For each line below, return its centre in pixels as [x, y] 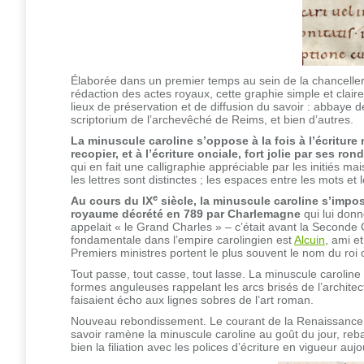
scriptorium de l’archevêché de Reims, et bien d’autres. [212, 120]
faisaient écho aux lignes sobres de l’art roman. [192, 300]
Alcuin [310, 240]
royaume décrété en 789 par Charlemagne [186, 214]
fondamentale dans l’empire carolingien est [182, 240]
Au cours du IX [112, 201]
